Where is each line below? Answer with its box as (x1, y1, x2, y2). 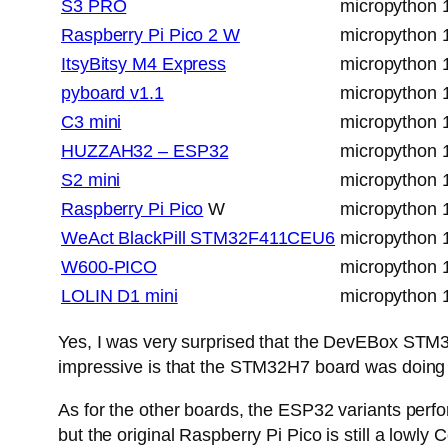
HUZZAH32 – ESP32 (61, 141, 229, 162)
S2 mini (61, 170, 121, 191)
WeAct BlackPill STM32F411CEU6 (61, 228, 336, 249)
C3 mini (61, 112, 122, 133)
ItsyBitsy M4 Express (61, 54, 226, 75)
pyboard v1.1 (61, 83, 164, 104)
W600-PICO (61, 257, 158, 278)
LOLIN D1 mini (61, 286, 178, 307)
